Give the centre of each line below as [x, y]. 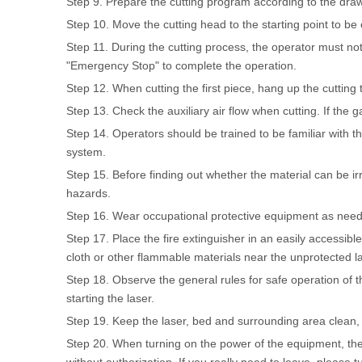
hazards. [88, 193]
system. [86, 152]
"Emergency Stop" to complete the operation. [181, 65]
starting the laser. [110, 298]
